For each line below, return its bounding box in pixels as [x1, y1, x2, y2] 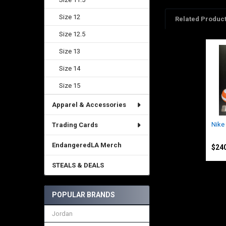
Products [164, 64, 200, 74]
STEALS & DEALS [51, 161, 104, 169]
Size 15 [59, 82, 81, 90]
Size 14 [59, 65, 81, 73]
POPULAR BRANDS [51, 191, 115, 199]
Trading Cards [51, 121, 98, 129]
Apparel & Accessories [51, 101, 126, 109]
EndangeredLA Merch [51, 141, 122, 149]
